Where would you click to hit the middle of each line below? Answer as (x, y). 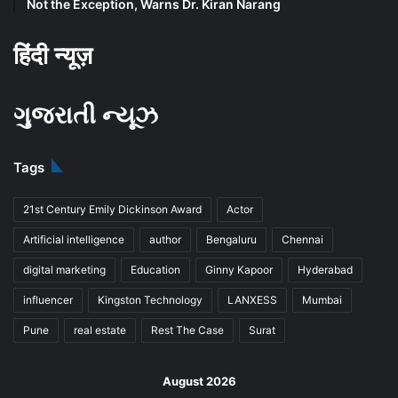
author (165, 239)
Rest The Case (187, 330)
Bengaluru (231, 239)
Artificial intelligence (74, 239)
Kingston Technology (150, 299)
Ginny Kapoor (239, 269)
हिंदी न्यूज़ (53, 55)
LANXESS (252, 299)
